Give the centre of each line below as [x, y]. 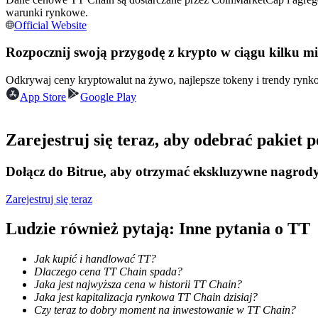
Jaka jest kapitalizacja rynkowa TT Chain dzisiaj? [146, 297]
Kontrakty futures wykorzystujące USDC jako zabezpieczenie [173, 15]
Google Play [108, 97]
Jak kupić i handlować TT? [95, 259]
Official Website [50, 25]
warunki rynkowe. [47, 12]
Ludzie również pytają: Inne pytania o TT [158, 229]
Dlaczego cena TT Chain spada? [108, 272]
